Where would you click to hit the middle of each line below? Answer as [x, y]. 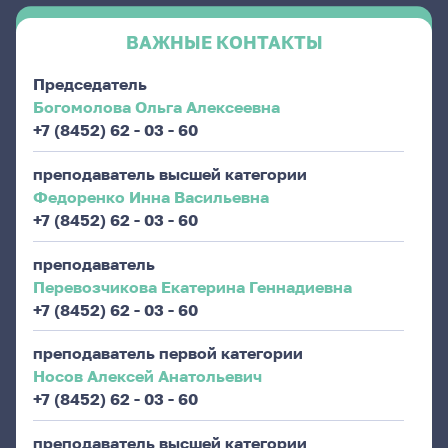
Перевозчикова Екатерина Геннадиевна [192, 286]
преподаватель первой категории [167, 353]
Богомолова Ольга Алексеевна [156, 106]
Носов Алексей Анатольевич [147, 376]
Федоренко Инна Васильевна [150, 196]
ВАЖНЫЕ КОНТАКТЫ [224, 43]
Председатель [89, 83]
